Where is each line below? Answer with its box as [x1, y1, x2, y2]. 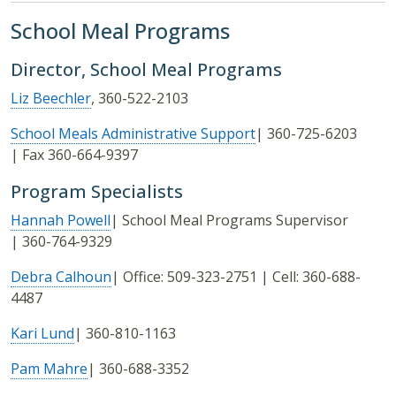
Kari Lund [11, 324, 74, 344]
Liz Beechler [11, 88, 91, 109]
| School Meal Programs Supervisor [110, 210, 348, 231]
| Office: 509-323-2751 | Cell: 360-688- [111, 267, 361, 287]
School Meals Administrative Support [11, 124, 255, 144]
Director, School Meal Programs [11, 57, 282, 82]
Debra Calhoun [11, 267, 111, 287]
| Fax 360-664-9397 [11, 145, 138, 165]
